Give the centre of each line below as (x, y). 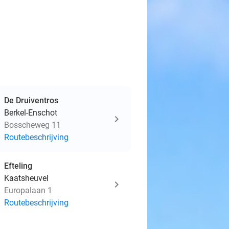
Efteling (18, 166)
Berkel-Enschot (31, 113)
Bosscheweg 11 (32, 125)
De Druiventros (31, 100)
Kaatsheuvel (26, 178)
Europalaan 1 (28, 190)
